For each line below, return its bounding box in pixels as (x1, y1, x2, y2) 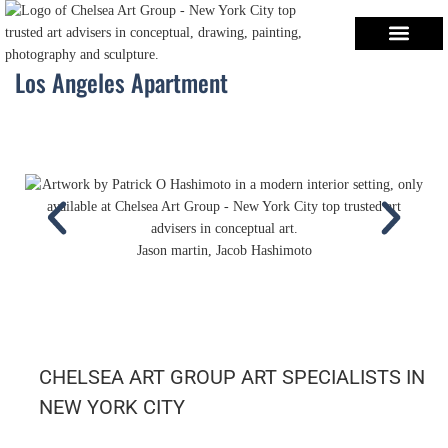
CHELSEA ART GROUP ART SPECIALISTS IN (39, 365, 425, 389)
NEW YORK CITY (39, 395, 185, 419)
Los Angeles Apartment (15, 64, 228, 100)
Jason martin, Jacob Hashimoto (136, 243, 312, 258)
